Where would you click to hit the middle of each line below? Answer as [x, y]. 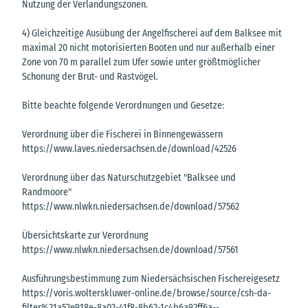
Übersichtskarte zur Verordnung [85, 236]
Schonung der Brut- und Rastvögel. [90, 77]
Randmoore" [47, 192]
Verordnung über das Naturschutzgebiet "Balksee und [129, 178]
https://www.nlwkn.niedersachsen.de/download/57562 [131, 207]
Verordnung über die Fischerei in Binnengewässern [122, 135]
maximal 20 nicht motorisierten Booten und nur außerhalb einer [148, 48]
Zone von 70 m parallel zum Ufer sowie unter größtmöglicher [141, 63]
